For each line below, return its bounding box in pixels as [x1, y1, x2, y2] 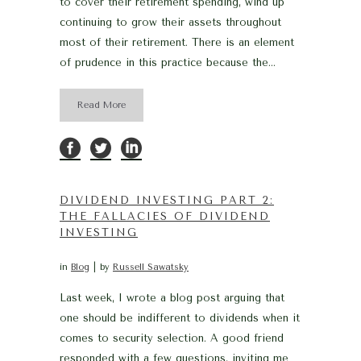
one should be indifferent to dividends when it [60, 312, 300, 324]
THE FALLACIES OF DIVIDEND [60, 210, 270, 222]
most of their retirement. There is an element [60, 36, 294, 48]
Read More [77, 100, 126, 110]
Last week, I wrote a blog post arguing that [60, 292, 284, 304]
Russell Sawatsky [113, 262, 189, 272]
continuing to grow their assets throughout [60, 16, 281, 28]
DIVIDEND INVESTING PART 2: [60, 194, 274, 206]
